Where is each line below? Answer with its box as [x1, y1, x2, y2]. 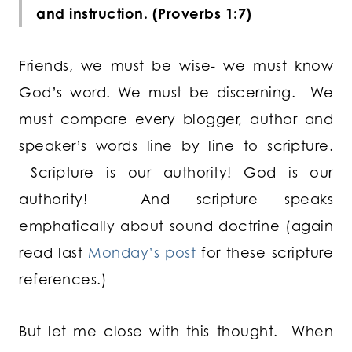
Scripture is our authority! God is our [19, 163, 333, 181]
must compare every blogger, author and [19, 110, 333, 128]
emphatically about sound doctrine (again [19, 217, 333, 235]
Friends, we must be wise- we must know [19, 57, 333, 75]
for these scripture [201, 244, 334, 262]
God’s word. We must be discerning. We [19, 83, 333, 101]
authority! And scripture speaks [19, 190, 333, 208]
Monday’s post [88, 244, 202, 262]
